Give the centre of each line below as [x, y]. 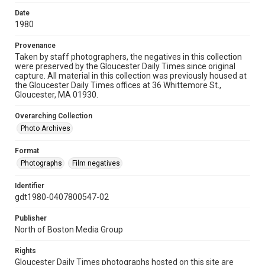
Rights [25, 251]
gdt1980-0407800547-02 [62, 197]
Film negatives [96, 163]
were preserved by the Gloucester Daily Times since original [125, 66]
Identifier [30, 186]
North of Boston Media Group [69, 230]
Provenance [35, 46]
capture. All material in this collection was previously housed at [131, 76]
